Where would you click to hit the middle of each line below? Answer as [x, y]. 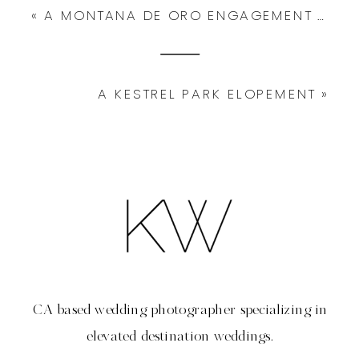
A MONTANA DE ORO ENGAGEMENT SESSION [181, 15]
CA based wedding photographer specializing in [180, 311]
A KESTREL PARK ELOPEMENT [207, 93]
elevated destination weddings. [180, 337]
